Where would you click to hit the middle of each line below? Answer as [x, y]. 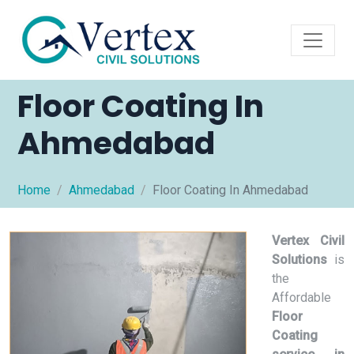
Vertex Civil [308, 241]
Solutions [299, 260]
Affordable [301, 298]
